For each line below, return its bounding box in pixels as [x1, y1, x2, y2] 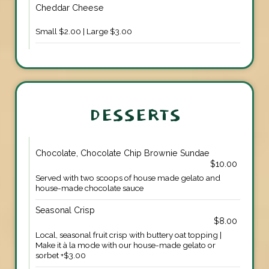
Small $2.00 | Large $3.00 [35, 26, 132, 36]
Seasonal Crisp [35, 205, 95, 215]
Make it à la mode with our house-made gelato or [35, 240, 216, 250]
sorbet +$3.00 [35, 250, 86, 260]
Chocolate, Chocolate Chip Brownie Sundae [35, 148, 210, 158]
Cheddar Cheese [35, 2, 104, 13]
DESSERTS [88, 104, 181, 127]
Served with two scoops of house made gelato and [35, 172, 220, 183]
